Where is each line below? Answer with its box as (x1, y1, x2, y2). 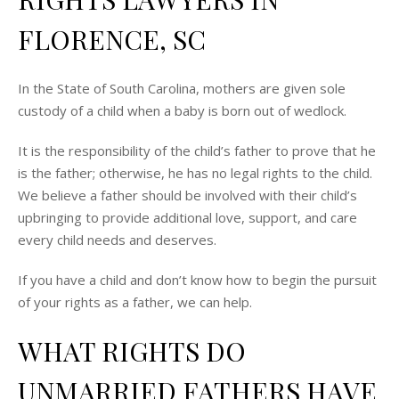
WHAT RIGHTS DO (18, 332, 246, 369)
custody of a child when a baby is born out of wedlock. (18, 101, 346, 119)
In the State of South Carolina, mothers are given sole (18, 78, 346, 97)
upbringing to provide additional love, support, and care (18, 208, 357, 226)
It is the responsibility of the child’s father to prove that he (18, 141, 376, 159)
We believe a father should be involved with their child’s (18, 185, 357, 204)
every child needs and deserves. (18, 230, 216, 248)
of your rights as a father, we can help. (18, 292, 252, 311)
